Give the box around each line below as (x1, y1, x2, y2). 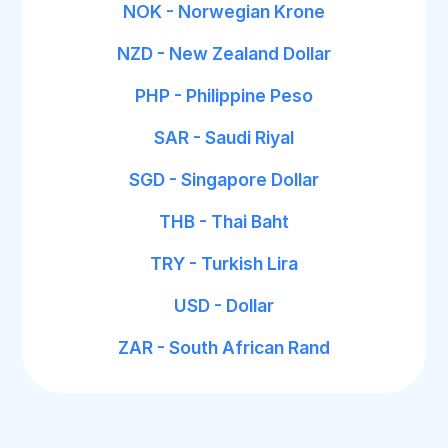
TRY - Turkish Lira (150, 253, 298, 274)
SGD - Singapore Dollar (129, 169, 319, 190)
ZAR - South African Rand (118, 337, 330, 358)
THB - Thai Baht (159, 211, 289, 232)
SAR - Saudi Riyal (154, 127, 294, 148)
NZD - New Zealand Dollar (117, 43, 331, 64)
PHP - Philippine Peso (135, 85, 313, 106)
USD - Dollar (174, 295, 274, 316)
